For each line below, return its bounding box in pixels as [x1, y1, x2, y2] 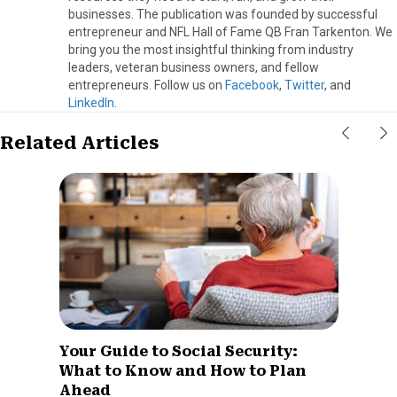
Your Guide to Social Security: [58, 342, 298, 360]
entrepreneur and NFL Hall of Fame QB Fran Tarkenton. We [68, 24, 393, 39]
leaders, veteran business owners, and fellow [68, 59, 319, 74]
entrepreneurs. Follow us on [68, 77, 225, 92]
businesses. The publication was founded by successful [68, 6, 378, 21]
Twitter [284, 77, 324, 92]
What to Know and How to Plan [58, 362, 307, 379]
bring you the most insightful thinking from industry [68, 42, 354, 57]
